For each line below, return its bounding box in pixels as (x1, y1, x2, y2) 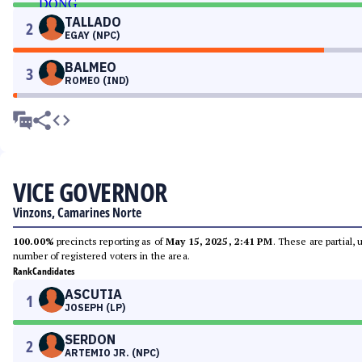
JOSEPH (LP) (65, 301, 125, 314)
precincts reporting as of (53, 235, 166, 247)
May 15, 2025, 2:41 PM (166, 235, 273, 247)
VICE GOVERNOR (13, 175, 167, 209)
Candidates (32, 264, 74, 278)
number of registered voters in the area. (13, 250, 190, 262)
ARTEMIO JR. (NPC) (65, 347, 159, 359)
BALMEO (65, 59, 116, 75)
